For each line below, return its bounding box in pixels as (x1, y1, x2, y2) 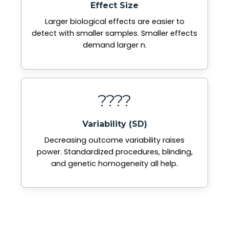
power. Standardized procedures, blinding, (36, 146, 193, 157)
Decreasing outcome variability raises (44, 134, 185, 145)
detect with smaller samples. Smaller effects (32, 28, 197, 39)
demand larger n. (82, 40, 147, 51)
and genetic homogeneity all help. (51, 158, 178, 169)
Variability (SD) (82, 119, 147, 129)
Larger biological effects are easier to (44, 16, 185, 27)
